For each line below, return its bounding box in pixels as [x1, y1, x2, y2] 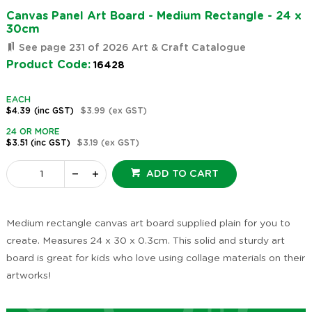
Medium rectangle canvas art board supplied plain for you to [6, 219, 290, 229]
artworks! [6, 271, 51, 281]
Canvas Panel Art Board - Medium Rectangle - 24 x [6, 10, 302, 22]
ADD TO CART [146, 169, 219, 180]
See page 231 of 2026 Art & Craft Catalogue [15, 43, 246, 54]
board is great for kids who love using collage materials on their [6, 253, 305, 264]
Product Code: [6, 59, 91, 71]
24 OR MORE [6, 127, 60, 136]
